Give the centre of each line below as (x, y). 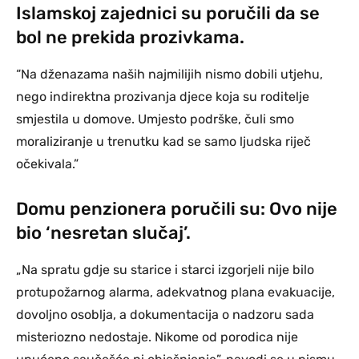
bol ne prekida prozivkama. (130, 37)
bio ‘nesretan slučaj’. (103, 232)
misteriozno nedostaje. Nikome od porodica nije (157, 337)
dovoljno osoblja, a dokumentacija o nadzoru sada (165, 314)
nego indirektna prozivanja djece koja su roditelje (163, 96)
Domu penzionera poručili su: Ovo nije (177, 208)
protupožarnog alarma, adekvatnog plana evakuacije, (175, 292)
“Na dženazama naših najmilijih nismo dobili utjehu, (169, 74)
